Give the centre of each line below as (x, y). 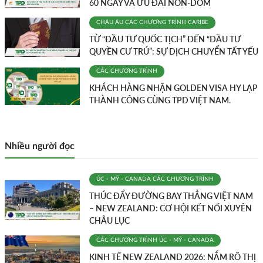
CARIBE (198, 23)
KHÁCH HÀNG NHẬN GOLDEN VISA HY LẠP (173, 88)
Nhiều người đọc (40, 146)
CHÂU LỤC (109, 221)
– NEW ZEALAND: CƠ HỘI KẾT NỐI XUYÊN (171, 208)
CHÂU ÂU (110, 23)
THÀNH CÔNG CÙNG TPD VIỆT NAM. (160, 100)
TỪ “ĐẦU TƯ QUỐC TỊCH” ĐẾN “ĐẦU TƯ (165, 39)
